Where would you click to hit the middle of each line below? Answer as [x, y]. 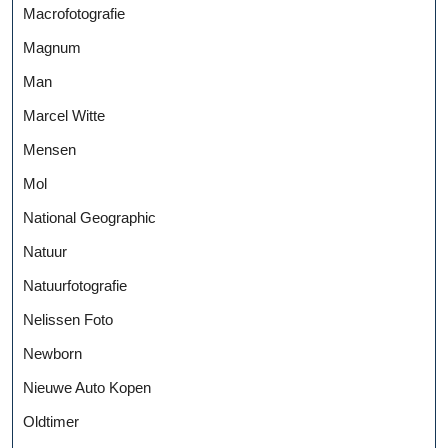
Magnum [52, 47]
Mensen [49, 149]
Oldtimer [51, 421]
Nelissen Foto [68, 319]
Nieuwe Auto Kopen [87, 387]
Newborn [52, 353]
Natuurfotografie [75, 285]
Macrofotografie [74, 13]
